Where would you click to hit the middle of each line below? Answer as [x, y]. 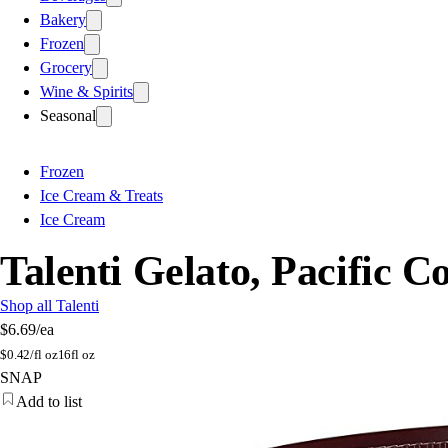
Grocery [66, 67]
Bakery [63, 19]
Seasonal [68, 115]
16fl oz [76, 354]
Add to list [49, 401]
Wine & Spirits [86, 91]
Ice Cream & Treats [101, 195]
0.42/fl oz [32, 354]
